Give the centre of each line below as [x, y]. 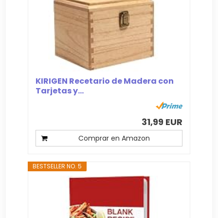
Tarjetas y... [60, 91]
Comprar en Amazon [114, 138]
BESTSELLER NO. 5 [57, 166]
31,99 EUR [162, 122]
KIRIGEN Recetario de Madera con [105, 81]
